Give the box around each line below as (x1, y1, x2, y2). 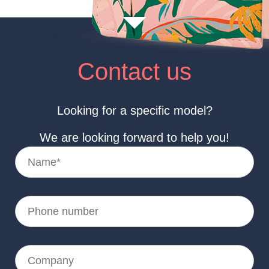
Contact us (77, 58, 192, 85)
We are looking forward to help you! (40, 131, 229, 144)
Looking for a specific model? (56, 104, 213, 117)
